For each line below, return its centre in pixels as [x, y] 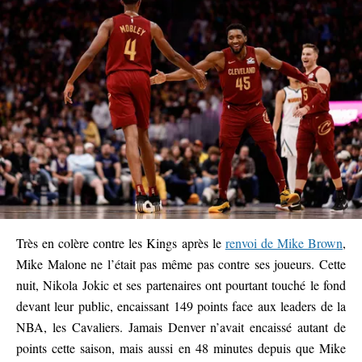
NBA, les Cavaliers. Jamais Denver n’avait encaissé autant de [181, 327]
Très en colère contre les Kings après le [121, 243]
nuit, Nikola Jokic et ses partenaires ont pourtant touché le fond [181, 285]
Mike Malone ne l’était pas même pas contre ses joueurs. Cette [181, 264]
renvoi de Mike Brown [284, 243]
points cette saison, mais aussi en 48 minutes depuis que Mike [181, 348]
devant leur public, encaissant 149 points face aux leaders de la [181, 306]
